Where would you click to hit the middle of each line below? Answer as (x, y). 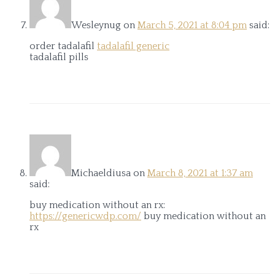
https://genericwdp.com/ (85, 216)
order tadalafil (63, 46)
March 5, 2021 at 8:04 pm (192, 25)
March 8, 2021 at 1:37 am (200, 173)
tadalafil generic (133, 46)
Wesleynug (96, 25)
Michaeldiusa (101, 173)
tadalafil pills (59, 57)
